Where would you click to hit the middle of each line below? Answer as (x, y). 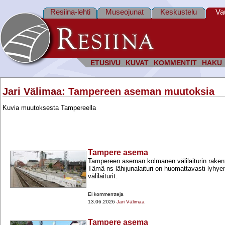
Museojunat (124, 12)
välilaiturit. (103, 176)
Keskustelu (179, 12)
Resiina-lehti (70, 12)
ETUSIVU (105, 63)
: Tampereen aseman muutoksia (138, 92)
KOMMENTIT (175, 63)
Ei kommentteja (106, 194)
